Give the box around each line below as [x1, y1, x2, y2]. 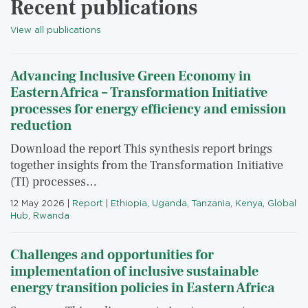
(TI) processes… [10, 174, 97, 190]
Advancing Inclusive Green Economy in [10, 67, 251, 86]
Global [267, 198, 296, 209]
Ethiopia [111, 198, 147, 209]
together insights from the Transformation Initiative [10, 157, 283, 174]
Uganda [152, 198, 187, 209]
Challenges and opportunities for [10, 246, 214, 265]
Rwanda [33, 210, 69, 221]
